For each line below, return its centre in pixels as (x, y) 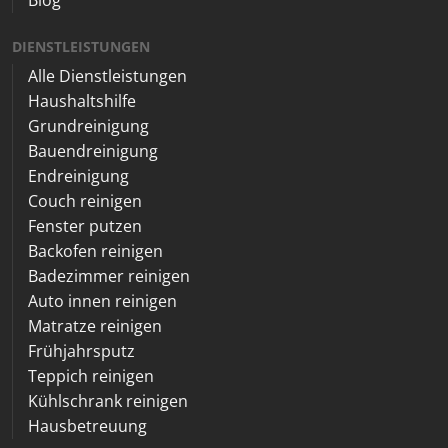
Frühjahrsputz (81, 350)
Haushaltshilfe (82, 100)
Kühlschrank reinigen (108, 400)
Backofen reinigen (95, 250)
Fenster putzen (85, 225)
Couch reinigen (85, 200)
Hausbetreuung (87, 425)
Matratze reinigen (95, 325)
